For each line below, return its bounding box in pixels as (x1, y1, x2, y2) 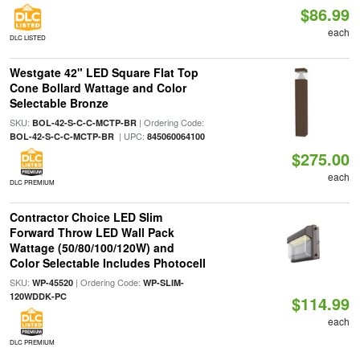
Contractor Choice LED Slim (9, 209, 162, 225)
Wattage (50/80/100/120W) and (9, 239, 174, 256)
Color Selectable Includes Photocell (9, 255, 206, 271)
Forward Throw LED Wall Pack (9, 224, 174, 240)
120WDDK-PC (9, 290, 67, 302)
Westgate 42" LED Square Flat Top (9, 64, 198, 80)
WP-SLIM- (142, 276, 184, 288)
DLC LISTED (9, 33, 46, 42)
